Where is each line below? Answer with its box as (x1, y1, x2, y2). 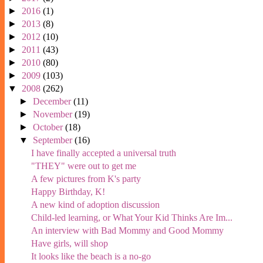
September (33, 134, 75, 145)
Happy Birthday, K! (31, 186, 105, 197)
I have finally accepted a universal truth (31, 147, 176, 158)
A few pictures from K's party (31, 173, 141, 184)
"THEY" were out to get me (31, 160, 136, 171)
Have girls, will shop (31, 238, 108, 248)
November (33, 109, 75, 119)
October (33, 122, 66, 132)
